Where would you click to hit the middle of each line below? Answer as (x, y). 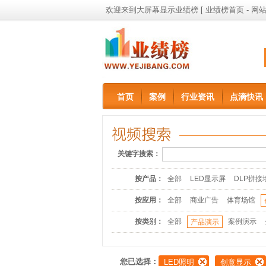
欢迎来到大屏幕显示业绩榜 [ (156, 10)
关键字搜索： (139, 154)
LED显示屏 (208, 179)
